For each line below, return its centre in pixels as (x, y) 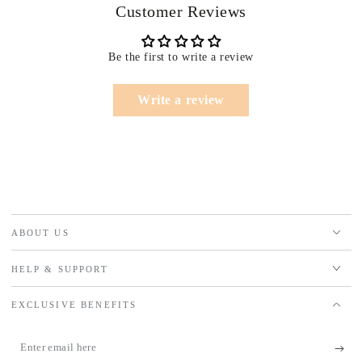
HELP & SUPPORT (59, 269)
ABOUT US (40, 233)
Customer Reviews (181, 11)
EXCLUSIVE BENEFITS (74, 305)
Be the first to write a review (181, 57)
